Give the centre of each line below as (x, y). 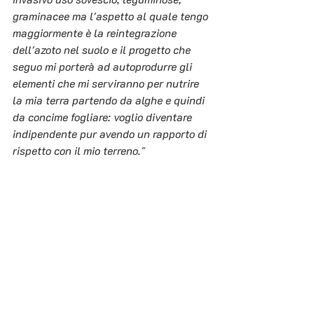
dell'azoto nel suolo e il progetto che (103, 50)
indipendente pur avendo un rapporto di (111, 134)
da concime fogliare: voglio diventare (104, 117)
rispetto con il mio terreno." (79, 151)
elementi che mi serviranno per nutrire (107, 83)
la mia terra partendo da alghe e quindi (110, 100)
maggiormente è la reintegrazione (96, 33)
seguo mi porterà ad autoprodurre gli (104, 67)
